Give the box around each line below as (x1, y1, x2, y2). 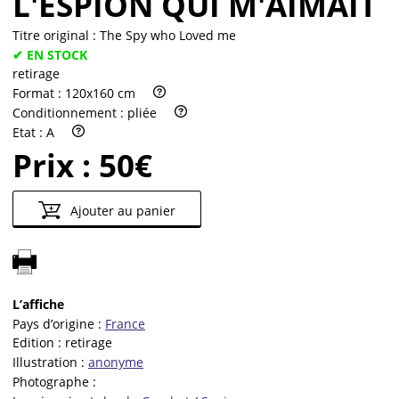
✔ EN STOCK (12, 45, 87, 63)
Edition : (12, 334, 65, 352)
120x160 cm (65, 85, 135, 102)
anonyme (88, 354, 143, 371)
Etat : (12, 123, 46, 141)
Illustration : (12, 354, 88, 371)
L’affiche (12, 295, 64, 313)
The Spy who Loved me (100, 26, 236, 44)
